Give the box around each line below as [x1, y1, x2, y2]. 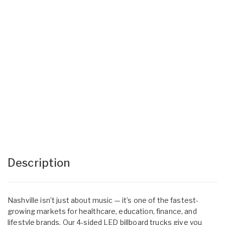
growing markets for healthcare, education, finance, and [8, 206, 197, 215]
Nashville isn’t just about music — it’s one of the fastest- [8, 195, 199, 204]
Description [8, 156, 70, 169]
